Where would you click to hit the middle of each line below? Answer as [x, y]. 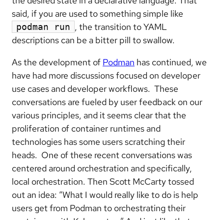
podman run [43, 27]
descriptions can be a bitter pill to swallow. [93, 40]
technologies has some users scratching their [98, 142]
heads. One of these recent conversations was [102, 155]
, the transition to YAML [121, 27]
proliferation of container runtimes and [86, 128]
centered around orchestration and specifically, [102, 168]
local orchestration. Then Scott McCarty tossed [103, 181]
